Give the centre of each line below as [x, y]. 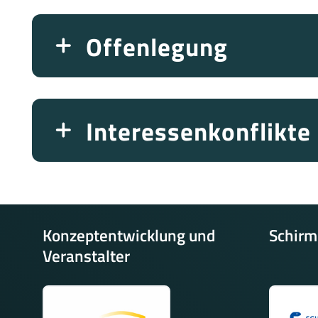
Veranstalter [86, 256]
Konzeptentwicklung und [129, 236]
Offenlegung [157, 47]
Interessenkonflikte [198, 131]
